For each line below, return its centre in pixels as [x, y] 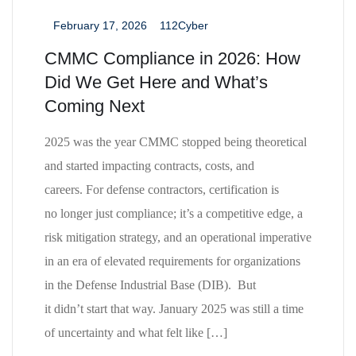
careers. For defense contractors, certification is [162, 190]
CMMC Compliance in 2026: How [172, 59]
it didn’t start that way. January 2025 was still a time [174, 309]
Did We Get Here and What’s [156, 83]
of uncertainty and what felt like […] [136, 333]
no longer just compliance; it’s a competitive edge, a [174, 214]
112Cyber [184, 26]
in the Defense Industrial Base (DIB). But [150, 285]
